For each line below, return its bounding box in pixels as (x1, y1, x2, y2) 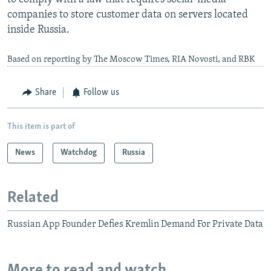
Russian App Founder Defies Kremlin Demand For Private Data (7, 220, 263, 230)
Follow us (83, 88, 119, 98)
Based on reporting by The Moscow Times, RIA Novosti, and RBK (7, 55, 255, 65)
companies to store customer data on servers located (7, 9, 248, 21)
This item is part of (7, 122, 75, 131)
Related (7, 189, 59, 206)
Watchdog (60, 148, 97, 157)
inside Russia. (7, 24, 70, 36)
